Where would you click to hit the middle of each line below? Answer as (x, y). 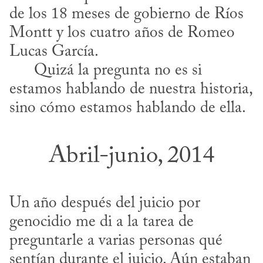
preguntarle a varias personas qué (116, 241)
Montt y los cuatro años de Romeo (122, 33)
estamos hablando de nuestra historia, (131, 89)
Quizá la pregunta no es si (22, 70)
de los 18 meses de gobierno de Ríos (127, 14)
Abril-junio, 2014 (131, 156)
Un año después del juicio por (105, 204)
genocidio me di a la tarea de (102, 222)
